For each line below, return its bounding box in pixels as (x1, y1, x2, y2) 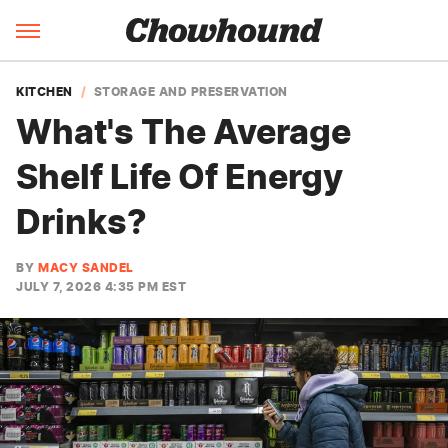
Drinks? (16, 201, 147, 242)
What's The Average (16, 111, 351, 152)
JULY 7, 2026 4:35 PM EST (16, 279, 186, 294)
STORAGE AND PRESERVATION (93, 83, 288, 99)
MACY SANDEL (38, 260, 134, 275)
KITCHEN (16, 83, 73, 99)
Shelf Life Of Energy (16, 156, 343, 197)
